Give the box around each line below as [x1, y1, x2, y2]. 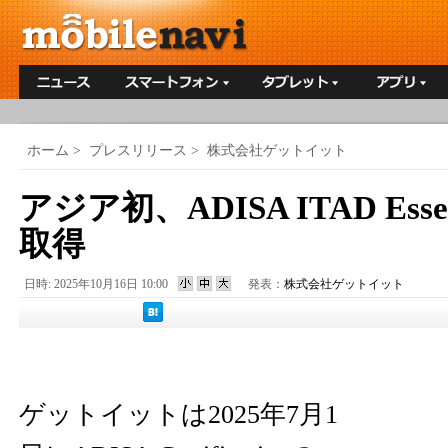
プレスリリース [89, 143, 187, 158]
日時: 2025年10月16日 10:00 [24, 277, 168, 291]
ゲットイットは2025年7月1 [19, 400, 338, 429]
